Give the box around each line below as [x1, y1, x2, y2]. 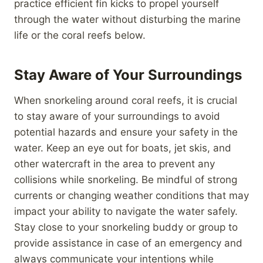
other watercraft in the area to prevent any [14, 157, 215, 170]
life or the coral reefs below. [14, 29, 146, 41]
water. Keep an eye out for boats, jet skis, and [14, 141, 231, 154]
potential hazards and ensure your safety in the [14, 126, 238, 138]
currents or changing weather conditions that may [14, 189, 249, 201]
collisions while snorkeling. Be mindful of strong [14, 173, 237, 186]
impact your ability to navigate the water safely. [14, 205, 238, 217]
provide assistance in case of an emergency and [14, 237, 242, 249]
